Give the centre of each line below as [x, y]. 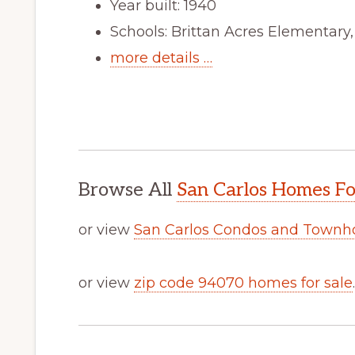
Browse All [128, 189]
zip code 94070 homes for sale [243, 282]
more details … [161, 57]
